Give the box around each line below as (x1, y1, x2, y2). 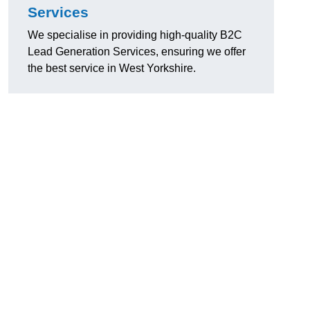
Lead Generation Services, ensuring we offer (28, 46, 246, 58)
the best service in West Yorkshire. (28, 62, 196, 75)
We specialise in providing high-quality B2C (28, 29, 242, 42)
